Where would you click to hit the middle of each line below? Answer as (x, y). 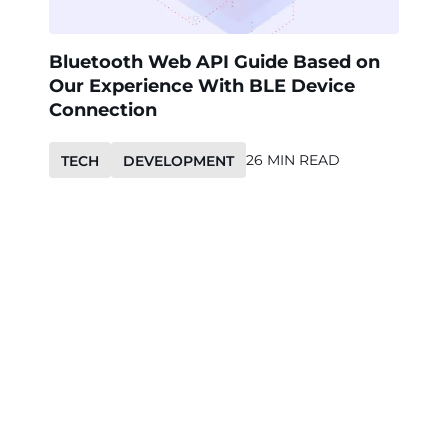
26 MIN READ (293, 160)
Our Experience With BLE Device (202, 86)
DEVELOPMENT (178, 161)
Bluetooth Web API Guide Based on (214, 62)
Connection (103, 110)
